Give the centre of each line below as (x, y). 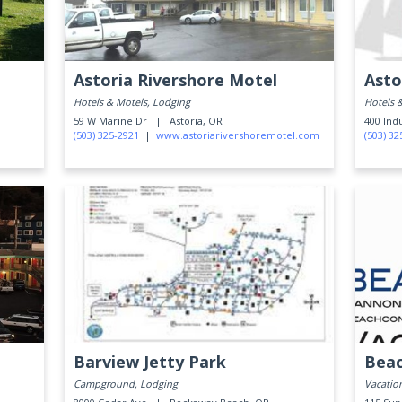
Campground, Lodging (126, 384)
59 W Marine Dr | (121, 121)
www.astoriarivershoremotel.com (238, 135)
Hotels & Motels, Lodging (132, 102)
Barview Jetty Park (150, 362)
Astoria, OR (197, 121)
